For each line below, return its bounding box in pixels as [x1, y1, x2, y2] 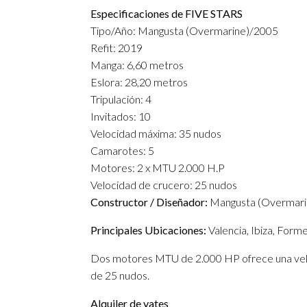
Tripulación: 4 [90, 93, 151, 106]
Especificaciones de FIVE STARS [90, 7, 243, 20]
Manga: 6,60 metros [90, 58, 184, 71]
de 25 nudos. [90, 269, 149, 282]
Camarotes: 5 [90, 144, 154, 157]
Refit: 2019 [90, 41, 143, 54]
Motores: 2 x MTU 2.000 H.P [90, 161, 225, 174]
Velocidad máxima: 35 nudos [90, 127, 221, 140]
